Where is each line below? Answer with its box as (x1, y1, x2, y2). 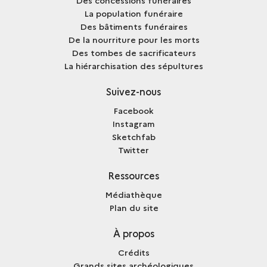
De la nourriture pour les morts (67, 33, 200, 46)
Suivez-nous (106, 85, 161, 98)
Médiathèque (105, 188, 162, 201)
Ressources (108, 169, 159, 182)
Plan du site (108, 201, 159, 214)
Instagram (112, 117, 155, 130)
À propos (113, 226, 154, 240)
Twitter (118, 144, 149, 156)
